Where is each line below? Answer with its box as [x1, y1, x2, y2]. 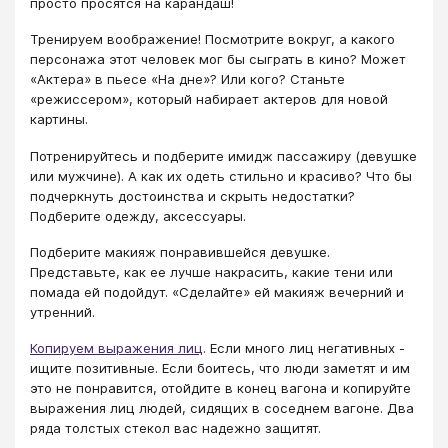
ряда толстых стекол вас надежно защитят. [30, 420, 321, 437]
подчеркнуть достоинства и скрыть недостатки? [30, 187, 355, 204]
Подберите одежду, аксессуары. [30, 207, 246, 224]
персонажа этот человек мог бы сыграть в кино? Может [30, 51, 406, 68]
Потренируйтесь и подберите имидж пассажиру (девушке [30, 147, 417, 164]
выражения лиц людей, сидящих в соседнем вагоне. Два [30, 400, 414, 417]
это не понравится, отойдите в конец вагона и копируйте [30, 380, 411, 397]
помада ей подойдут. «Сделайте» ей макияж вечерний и [30, 284, 404, 300]
